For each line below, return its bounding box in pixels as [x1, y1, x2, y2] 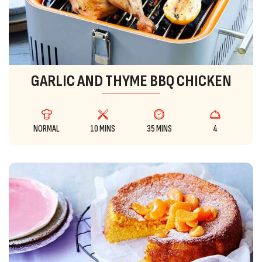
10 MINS [90, 123, 116, 135]
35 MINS [146, 123, 172, 135]
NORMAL [33, 123, 60, 135]
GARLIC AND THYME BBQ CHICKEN [30, 71, 232, 91]
